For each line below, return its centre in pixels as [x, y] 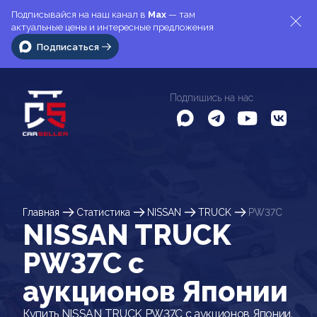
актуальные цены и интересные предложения [113, 27]
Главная [41, 212]
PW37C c [83, 263]
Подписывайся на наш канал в [80, 15]
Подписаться [68, 47]
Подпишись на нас [212, 98]
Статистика [103, 212]
